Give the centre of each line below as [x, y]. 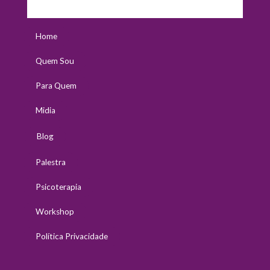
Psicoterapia [58, 187]
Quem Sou [55, 61]
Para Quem [56, 86]
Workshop [55, 212]
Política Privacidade [72, 237]
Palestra [51, 162]
